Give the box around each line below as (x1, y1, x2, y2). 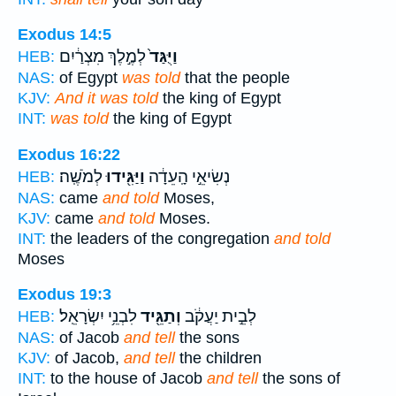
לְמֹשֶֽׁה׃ (59, 166, 103, 187)
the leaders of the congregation (46, 229, 274, 247)
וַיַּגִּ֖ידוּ (103, 166, 145, 187)
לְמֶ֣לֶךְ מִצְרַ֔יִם (59, 47, 146, 67)
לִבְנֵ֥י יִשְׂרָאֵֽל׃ (59, 307, 137, 327)
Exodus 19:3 (18, 286, 111, 304)
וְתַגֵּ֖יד (137, 307, 181, 327)
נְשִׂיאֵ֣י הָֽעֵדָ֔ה (145, 166, 230, 187)
